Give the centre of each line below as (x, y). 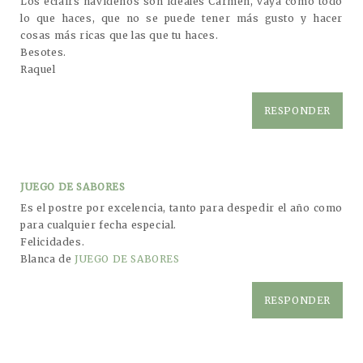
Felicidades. (53, 241)
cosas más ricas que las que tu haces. (120, 35)
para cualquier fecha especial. (99, 224)
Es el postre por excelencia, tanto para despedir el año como (181, 207)
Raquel (38, 69)
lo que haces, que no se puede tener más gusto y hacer (181, 18)
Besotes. (43, 52)
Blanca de (47, 258)
